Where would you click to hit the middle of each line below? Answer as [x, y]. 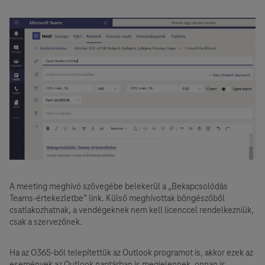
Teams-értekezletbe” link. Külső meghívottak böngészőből [117, 198]
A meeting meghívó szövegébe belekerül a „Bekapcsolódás [119, 186]
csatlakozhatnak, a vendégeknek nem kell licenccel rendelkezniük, [132, 210]
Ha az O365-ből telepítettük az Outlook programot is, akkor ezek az [131, 252]
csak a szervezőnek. [46, 222]
